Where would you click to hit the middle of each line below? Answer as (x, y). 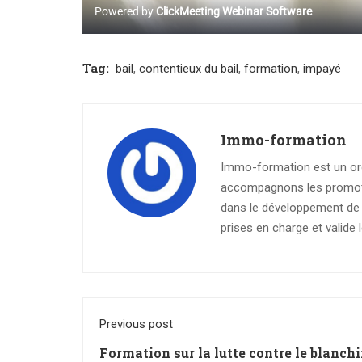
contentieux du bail (189, 69)
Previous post (136, 324)
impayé (322, 69)
